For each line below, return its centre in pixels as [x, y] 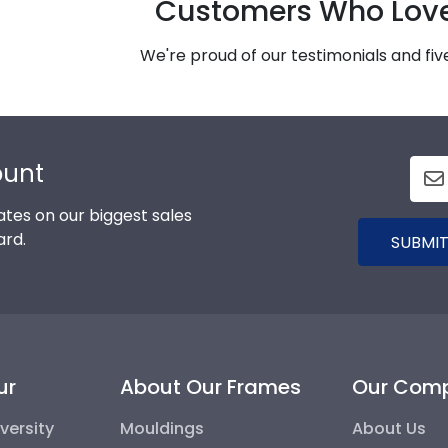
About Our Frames [210, 386]
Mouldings [161, 428]
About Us [389, 428]
